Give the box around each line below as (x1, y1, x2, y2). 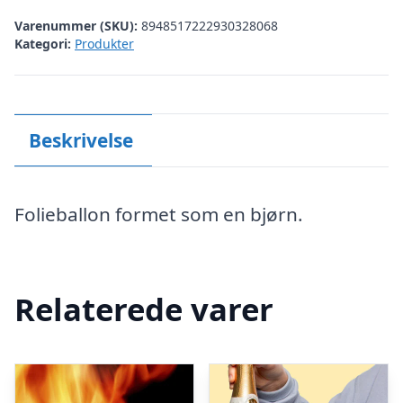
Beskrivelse (28, 127, 133, 153)
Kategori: (14, 34, 71, 52)
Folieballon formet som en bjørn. (14, 201, 303, 227)
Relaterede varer (14, 287, 273, 330)
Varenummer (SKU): (14, 16, 141, 34)
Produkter (75, 34, 134, 52)
